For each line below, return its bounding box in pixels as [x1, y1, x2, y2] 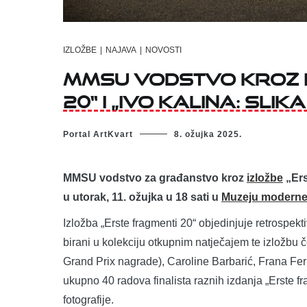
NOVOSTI [145, 45, 182, 56]
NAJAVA [106, 45, 136, 56]
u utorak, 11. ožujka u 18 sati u [63, 191, 221, 203]
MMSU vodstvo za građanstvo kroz [63, 171, 247, 184]
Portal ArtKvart [63, 129, 133, 139]
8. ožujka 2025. [174, 129, 242, 139]
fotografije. [63, 293, 114, 306]
